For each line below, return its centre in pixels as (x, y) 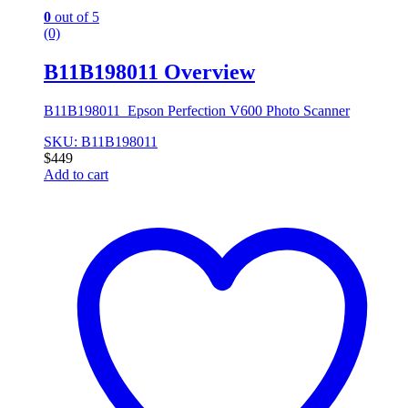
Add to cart (76, 174)
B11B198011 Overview (149, 71)
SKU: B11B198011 (101, 141)
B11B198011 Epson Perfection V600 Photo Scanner (197, 110)
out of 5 (75, 16)
